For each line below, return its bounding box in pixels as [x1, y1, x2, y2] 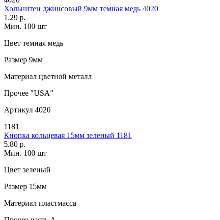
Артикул [4, 105, 33, 114]
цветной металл [37, 72, 92, 81]
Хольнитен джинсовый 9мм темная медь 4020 [4, 4, 158, 13]
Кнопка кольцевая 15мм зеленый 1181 [4, 131, 132, 139]
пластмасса [37, 198, 76, 207]
